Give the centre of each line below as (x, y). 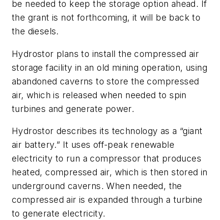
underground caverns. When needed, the (97, 186)
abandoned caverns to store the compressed (106, 81)
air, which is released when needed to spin (99, 95)
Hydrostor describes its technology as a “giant (107, 131)
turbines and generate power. (73, 109)
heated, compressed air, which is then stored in (110, 172)
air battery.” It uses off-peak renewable (93, 145)
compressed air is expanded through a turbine (107, 200)
